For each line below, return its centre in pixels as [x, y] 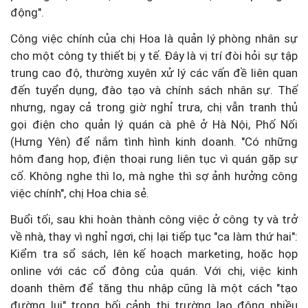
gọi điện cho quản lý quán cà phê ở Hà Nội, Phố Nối [154, 124]
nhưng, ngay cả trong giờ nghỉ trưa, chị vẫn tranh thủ [154, 107]
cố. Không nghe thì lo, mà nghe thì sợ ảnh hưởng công [154, 176]
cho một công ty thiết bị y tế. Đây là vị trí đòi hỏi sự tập [154, 55]
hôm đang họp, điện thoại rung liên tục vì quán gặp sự [154, 158]
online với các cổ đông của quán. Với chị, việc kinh [154, 271]
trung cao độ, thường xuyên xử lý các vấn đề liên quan [154, 73]
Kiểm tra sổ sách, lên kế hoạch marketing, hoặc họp [154, 253]
